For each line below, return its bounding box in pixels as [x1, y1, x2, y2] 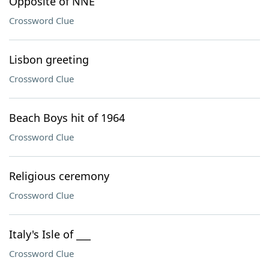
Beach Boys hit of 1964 [9, 110, 125, 125]
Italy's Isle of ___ [9, 227, 91, 241]
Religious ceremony [9, 169, 109, 183]
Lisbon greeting [9, 52, 89, 67]
